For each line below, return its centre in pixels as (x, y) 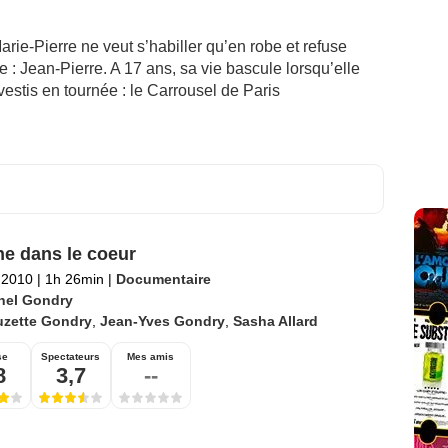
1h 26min (74, 279)
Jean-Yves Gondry (162, 321)
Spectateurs (70, 356)
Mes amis (150, 356)
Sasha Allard (275, 321)
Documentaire (163, 279)
